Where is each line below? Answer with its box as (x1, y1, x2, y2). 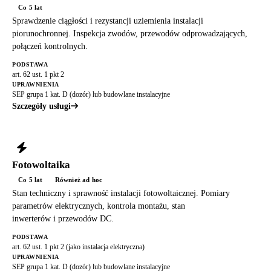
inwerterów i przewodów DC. (12, 214, 114, 223)
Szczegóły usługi (12, 101, 71, 111)
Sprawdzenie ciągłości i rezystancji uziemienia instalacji (12, 16, 203, 25)
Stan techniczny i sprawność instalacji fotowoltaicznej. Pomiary (12, 188, 230, 198)
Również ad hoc (54, 175, 103, 183)
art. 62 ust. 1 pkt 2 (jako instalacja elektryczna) (12, 242, 145, 251)
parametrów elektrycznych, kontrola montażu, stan (12, 201, 185, 211)
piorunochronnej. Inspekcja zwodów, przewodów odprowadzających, (12, 28, 247, 38)
